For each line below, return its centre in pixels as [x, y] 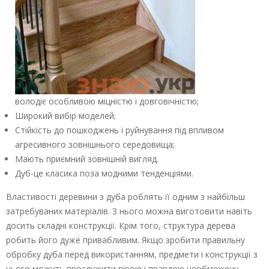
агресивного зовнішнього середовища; [95, 145]
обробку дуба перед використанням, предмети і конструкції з [132, 255]
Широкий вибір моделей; [65, 116]
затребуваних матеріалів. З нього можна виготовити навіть [129, 211]
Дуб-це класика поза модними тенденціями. [104, 174]
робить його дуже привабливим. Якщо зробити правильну [125, 240]
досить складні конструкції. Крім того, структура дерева [121, 226]
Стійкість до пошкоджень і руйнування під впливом [119, 130]
